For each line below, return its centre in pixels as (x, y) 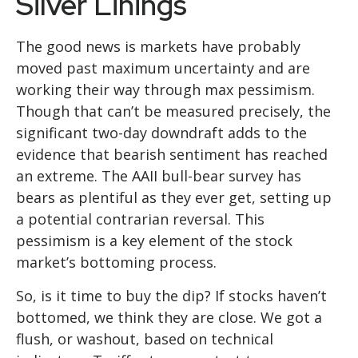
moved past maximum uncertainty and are (163, 68)
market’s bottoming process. (116, 263)
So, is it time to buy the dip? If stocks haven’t (171, 296)
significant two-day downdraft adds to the (161, 133)
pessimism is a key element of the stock (154, 241)
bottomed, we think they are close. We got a (169, 318)
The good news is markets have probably (158, 47)
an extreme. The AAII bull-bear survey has (159, 176)
